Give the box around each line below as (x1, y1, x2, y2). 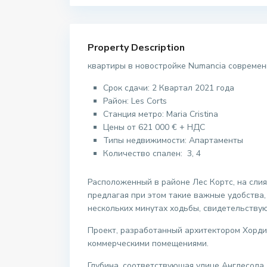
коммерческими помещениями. (88, 238, 209, 250)
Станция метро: (103, 108, 166, 120)
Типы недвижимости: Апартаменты (103, 135, 243, 147)
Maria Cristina (166, 108, 218, 120)
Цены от (103, 122, 138, 133)
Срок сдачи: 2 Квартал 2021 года (103, 82, 234, 94)
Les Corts (131, 95, 167, 107)
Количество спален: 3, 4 (103, 148, 201, 160)
